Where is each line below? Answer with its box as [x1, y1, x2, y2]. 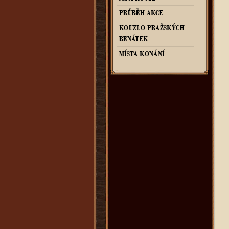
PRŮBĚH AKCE [119, 7, 164, 18]
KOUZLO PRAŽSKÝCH [119, 22, 185, 33]
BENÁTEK [119, 33, 148, 44]
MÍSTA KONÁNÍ [119, 48, 165, 59]
